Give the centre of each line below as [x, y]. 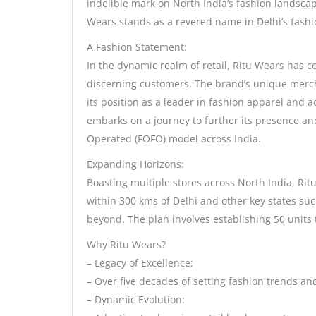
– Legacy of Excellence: [140, 263]
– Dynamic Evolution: [136, 300]
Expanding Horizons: [135, 164]
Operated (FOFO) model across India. [174, 139]
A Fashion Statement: [137, 47]
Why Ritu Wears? [126, 245]
